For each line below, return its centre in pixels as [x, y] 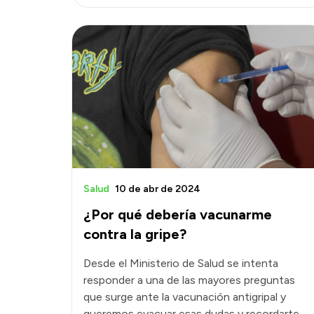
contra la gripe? [135, 234]
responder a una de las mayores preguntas [189, 280]
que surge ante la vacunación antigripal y [185, 296]
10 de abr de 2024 [158, 189]
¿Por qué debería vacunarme [178, 214]
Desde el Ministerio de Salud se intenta [181, 263]
